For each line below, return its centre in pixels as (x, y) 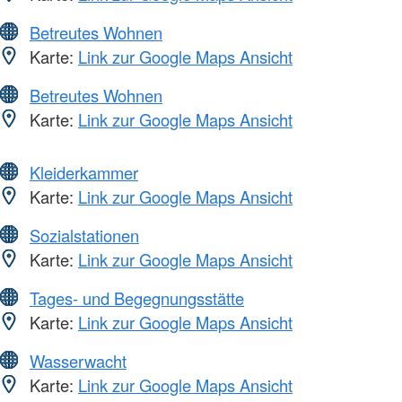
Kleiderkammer (84, 172)
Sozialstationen (84, 235)
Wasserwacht (78, 360)
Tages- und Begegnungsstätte (137, 297)
